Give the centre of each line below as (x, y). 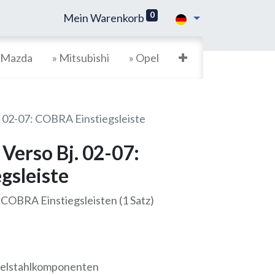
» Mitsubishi (80, 57)
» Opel (144, 57)
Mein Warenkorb (104, 18)
